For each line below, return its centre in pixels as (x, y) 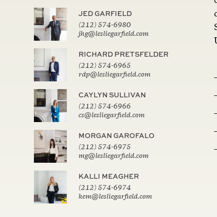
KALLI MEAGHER (109, 177)
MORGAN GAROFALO (116, 136)
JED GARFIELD (105, 14)
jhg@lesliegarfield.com (114, 34)
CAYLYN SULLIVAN (112, 95)
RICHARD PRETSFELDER (124, 55)
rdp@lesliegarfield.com (115, 75)
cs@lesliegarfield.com (112, 116)
